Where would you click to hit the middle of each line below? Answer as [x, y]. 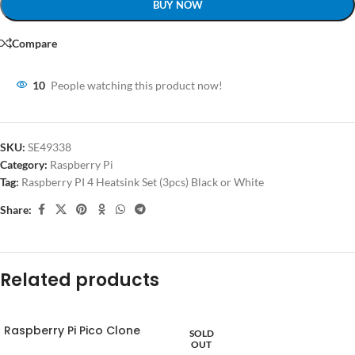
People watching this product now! [137, 86]
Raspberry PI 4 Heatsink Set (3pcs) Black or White [143, 182]
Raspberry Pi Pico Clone [72, 331]
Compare [34, 43]
